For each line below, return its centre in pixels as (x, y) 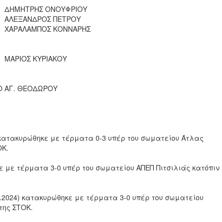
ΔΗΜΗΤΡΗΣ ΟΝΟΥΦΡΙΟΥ (46, 9)
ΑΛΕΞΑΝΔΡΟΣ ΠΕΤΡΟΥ (43, 19)
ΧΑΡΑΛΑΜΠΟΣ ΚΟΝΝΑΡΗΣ (48, 28)
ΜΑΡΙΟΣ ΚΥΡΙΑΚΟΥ (36, 58)
